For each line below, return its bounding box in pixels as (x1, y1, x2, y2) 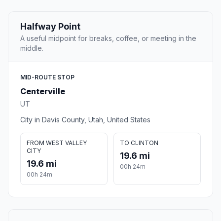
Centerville (20, 86, 65, 97)
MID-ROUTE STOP (20, 74, 74, 81)
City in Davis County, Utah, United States (20, 115, 150, 124)
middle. (20, 44, 43, 53)
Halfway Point (20, 21, 80, 32)
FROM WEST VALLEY (27, 139, 87, 147)
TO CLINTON (120, 139, 158, 147)
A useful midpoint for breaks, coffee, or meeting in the (20, 34, 196, 43)
